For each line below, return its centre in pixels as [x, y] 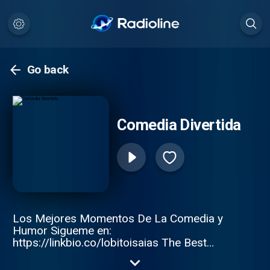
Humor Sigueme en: [62, 230]
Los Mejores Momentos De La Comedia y [118, 218]
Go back [48, 70]
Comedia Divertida [179, 125]
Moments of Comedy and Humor [96, 254]
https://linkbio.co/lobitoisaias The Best [109, 242]
